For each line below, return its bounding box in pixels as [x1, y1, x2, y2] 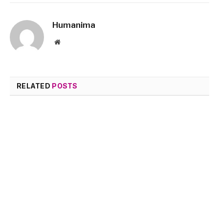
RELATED [17, 81, 52, 90]
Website [60, 38, 82, 45]
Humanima [52, 20, 95, 30]
